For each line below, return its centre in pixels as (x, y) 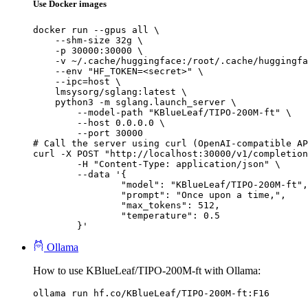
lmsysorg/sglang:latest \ (110, 92)
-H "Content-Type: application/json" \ (55, 164)
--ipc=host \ (77, 82)
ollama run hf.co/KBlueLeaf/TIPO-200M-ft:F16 (151, 294)
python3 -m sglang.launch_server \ (135, 102)
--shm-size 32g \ (88, 41)
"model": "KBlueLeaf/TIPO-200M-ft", (77, 185)
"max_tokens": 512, (77, 206)
